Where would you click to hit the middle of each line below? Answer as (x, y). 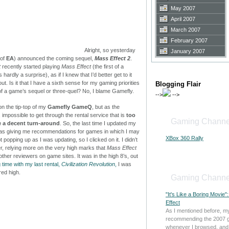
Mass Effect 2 (112, 58)
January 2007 (188, 51)
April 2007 (183, 19)
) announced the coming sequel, (54, 58)
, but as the (106, 107)
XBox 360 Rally (185, 138)
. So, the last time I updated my (98, 123)
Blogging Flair (178, 84)
